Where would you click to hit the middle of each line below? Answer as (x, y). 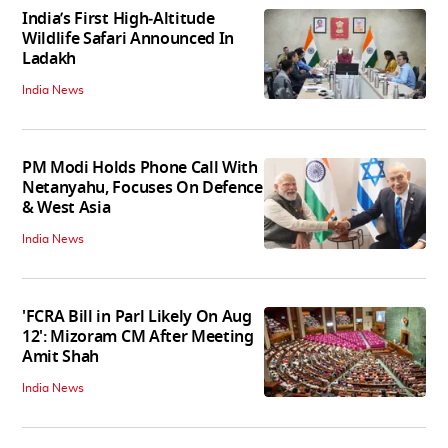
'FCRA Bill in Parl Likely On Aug (137, 316)
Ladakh (49, 58)
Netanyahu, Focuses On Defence (142, 187)
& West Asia (66, 207)
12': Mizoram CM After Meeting (138, 336)
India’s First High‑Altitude (118, 18)
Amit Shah (61, 356)
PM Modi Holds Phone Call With (140, 167)
